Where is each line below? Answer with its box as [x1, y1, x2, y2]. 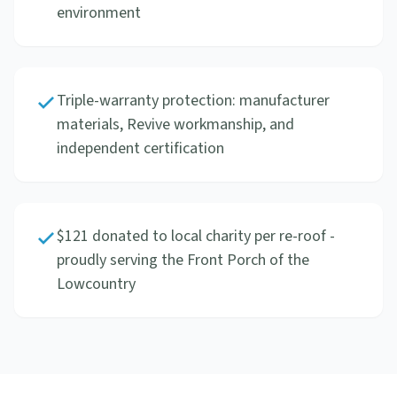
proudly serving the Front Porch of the [57, 249, 309, 271]
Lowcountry [57, 273, 136, 295]
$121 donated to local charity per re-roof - [57, 225, 335, 247]
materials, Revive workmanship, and [57, 113, 294, 136]
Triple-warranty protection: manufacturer [57, 90, 330, 112]
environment [57, 2, 141, 24]
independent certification [57, 137, 224, 160]
